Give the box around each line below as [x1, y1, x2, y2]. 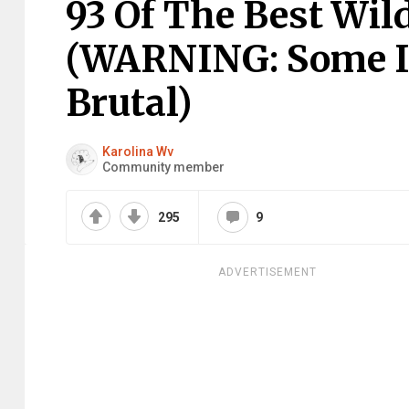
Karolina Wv [102, 143, 173, 159]
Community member [102, 159, 225, 174]
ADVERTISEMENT [218, 266, 317, 278]
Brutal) [66, 80, 192, 126]
